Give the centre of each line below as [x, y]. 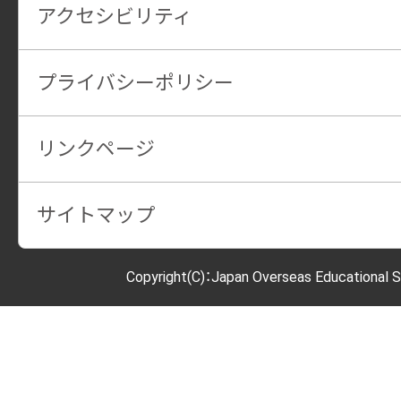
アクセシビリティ [115, 16]
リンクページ [96, 149]
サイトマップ [96, 215]
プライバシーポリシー [135, 82]
